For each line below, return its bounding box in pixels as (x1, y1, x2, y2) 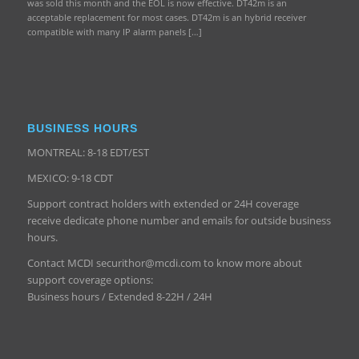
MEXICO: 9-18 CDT (26, 170, 113, 185)
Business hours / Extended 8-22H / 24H (26, 288, 212, 304)
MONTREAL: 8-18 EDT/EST (26, 144, 149, 159)
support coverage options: (26, 272, 153, 287)
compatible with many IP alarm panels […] (26, 25, 202, 38)
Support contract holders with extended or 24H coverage (26, 196, 299, 211)
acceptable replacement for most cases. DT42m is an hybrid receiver (26, 10, 306, 23)
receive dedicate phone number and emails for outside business (26, 212, 331, 228)
